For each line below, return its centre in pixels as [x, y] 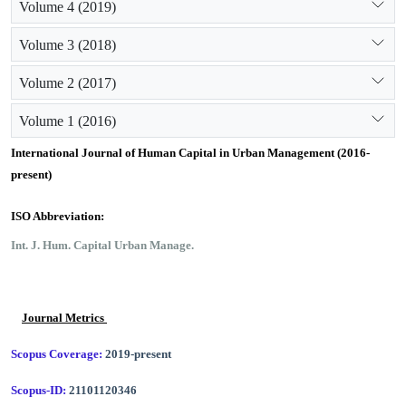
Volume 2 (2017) [68, 82]
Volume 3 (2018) [68, 44]
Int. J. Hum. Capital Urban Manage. [102, 245]
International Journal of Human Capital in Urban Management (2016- [190, 153]
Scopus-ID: [40, 390]
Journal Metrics [64, 318]
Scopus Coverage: [58, 354]
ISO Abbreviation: [58, 216]
